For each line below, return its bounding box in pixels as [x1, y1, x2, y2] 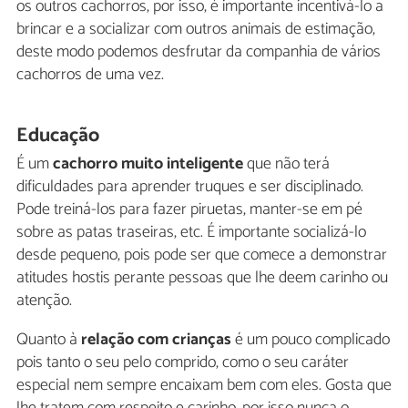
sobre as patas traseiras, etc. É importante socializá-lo [16, 218, 366, 246]
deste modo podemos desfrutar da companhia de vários [16, 38, 381, 66]
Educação [16, 119, 100, 153]
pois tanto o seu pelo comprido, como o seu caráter [16, 348, 349, 376]
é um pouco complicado [231, 325, 390, 353]
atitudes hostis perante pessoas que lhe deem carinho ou [16, 263, 388, 291]
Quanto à [16, 325, 81, 353]
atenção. [16, 286, 72, 314]
